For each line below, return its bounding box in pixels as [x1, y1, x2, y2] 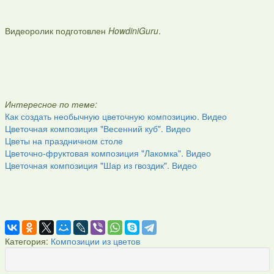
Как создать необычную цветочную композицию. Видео [4, 110, 227, 122]
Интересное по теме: [4, 98, 97, 110]
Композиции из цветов [50, 235, 140, 247]
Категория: [4, 235, 48, 247]
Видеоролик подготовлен [4, 24, 108, 37]
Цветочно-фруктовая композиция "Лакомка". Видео [4, 147, 211, 159]
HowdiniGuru [108, 24, 158, 37]
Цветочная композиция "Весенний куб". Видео [4, 122, 191, 135]
